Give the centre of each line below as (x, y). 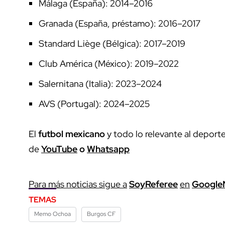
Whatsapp (108, 149)
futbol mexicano (72, 134)
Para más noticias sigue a (78, 184)
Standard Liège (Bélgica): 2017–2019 (112, 44)
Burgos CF (101, 214)
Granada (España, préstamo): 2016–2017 (120, 24)
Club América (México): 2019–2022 (109, 64)
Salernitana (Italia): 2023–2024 (100, 84)
